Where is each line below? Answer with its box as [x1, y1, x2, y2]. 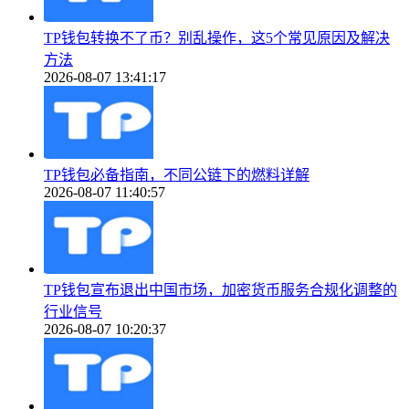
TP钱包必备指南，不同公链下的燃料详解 [44, 166, 309, 183]
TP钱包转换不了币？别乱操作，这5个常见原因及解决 [44, 29, 390, 46]
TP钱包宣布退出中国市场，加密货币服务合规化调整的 [44, 281, 397, 298]
